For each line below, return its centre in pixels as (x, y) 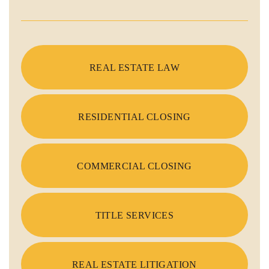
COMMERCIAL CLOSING (134, 166)
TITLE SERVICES (134, 215)
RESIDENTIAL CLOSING (134, 116)
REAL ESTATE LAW (134, 67)
